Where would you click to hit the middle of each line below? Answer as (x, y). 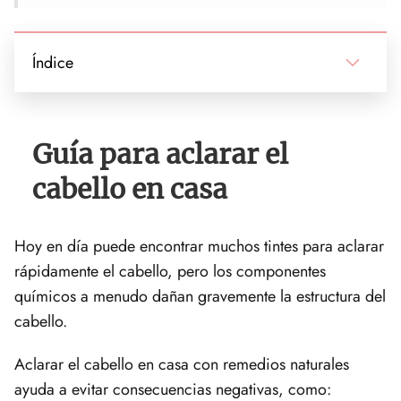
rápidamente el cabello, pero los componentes (170, 271)
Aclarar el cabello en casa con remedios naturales (182, 364)
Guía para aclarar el (160, 154)
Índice (53, 62)
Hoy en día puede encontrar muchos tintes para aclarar (199, 246)
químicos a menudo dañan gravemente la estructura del (200, 296)
